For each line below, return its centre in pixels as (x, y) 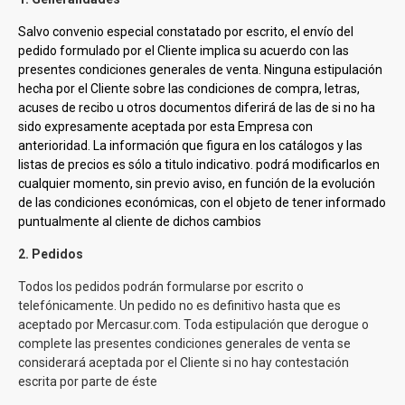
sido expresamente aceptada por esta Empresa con (165, 127)
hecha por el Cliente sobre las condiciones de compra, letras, (189, 89)
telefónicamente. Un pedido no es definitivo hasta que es (179, 306)
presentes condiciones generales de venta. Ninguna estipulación (200, 70)
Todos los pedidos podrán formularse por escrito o (161, 287)
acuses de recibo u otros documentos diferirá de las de (175, 108)
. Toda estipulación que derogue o (273, 325)
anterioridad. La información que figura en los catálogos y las (190, 146)
